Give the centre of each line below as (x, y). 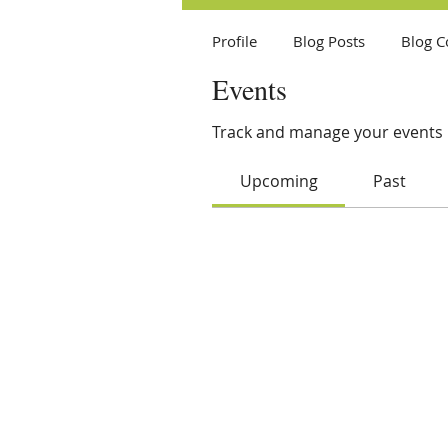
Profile (234, 40)
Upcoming (278, 180)
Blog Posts (329, 40)
